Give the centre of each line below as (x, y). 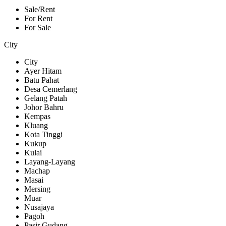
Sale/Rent (40, 10)
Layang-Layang (50, 162)
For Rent (38, 19)
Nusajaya (39, 207)
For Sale (38, 28)
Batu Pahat (42, 80)
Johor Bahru (44, 107)
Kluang (36, 126)
